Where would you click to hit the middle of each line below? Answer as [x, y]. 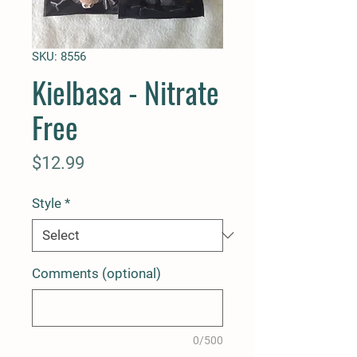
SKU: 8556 [59, 56]
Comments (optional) [96, 273]
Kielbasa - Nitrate [126, 92]
